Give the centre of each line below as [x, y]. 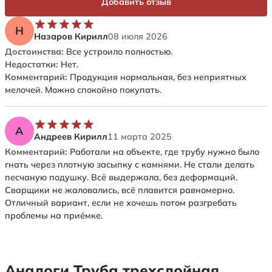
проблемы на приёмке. [54, 215]
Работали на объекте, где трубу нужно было [163, 151]
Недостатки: [32, 64]
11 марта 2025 [140, 137]
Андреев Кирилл [71, 137]
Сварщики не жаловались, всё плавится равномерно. [120, 190]
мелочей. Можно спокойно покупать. [83, 90]
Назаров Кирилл [71, 37]
